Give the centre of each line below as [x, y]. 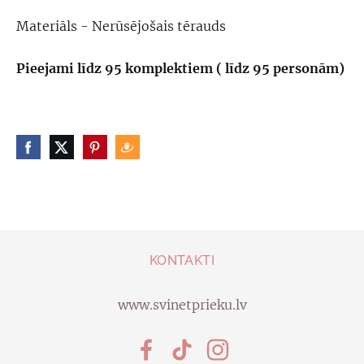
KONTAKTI [182, 260]
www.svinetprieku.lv [182, 304]
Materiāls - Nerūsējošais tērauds [121, 26]
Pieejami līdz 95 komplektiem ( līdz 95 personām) [180, 69]
